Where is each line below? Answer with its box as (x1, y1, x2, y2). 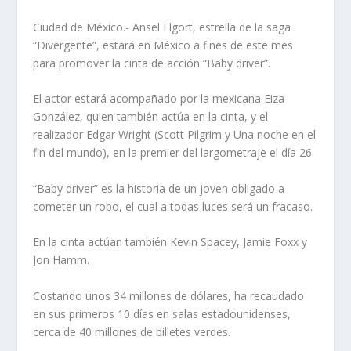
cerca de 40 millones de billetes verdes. (33, 324, 231, 339)
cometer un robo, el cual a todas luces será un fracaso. (33, 198, 313, 214)
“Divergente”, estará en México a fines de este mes (33, 38, 294, 52)
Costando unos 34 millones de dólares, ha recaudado (33, 288, 305, 303)
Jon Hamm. (33, 252, 90, 268)
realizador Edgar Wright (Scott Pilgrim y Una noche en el (33, 127, 317, 143)
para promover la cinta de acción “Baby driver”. (33, 56, 271, 71)
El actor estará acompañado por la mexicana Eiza (33, 91, 285, 107)
